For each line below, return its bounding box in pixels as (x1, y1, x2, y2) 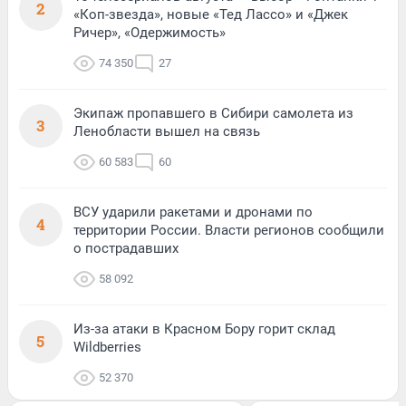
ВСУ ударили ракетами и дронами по (73, 203, 313, 220)
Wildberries (73, 338, 141, 355)
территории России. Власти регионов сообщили (73, 221, 384, 238)
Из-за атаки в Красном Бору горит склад (73, 320, 335, 337)
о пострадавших (73, 239, 179, 256)
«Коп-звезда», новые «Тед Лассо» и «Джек (73, 5, 348, 23)
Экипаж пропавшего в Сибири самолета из (73, 104, 353, 121)
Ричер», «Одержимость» (73, 24, 226, 41)
